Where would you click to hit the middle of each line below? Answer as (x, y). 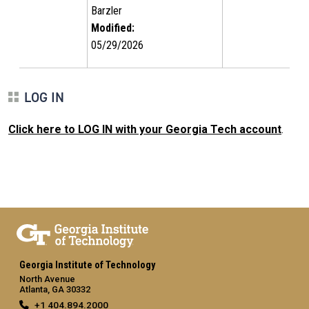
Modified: (113, 28)
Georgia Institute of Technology (87, 265)
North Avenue (47, 279)
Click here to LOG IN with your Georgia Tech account (145, 129)
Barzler (107, 10)
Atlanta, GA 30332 (55, 289)
